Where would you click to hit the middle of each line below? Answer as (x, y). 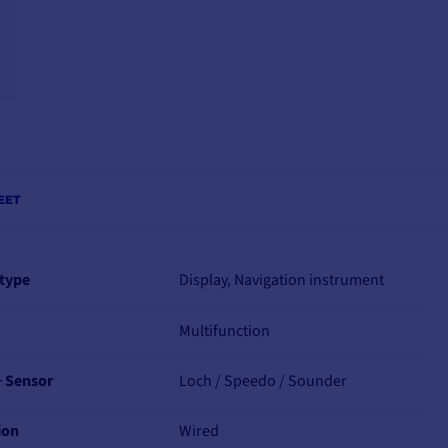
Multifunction (225, 331)
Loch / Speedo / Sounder (263, 381)
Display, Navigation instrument (282, 280)
